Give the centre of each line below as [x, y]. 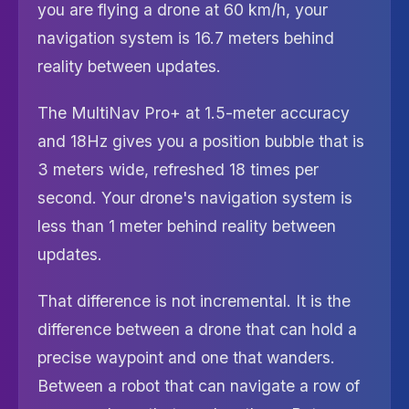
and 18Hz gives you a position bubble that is [201, 141]
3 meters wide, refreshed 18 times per [178, 169]
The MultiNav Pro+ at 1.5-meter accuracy [194, 113]
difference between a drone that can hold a [197, 329]
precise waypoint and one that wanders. [186, 357]
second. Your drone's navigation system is [195, 198]
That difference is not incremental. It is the [194, 301]
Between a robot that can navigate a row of [199, 386]
